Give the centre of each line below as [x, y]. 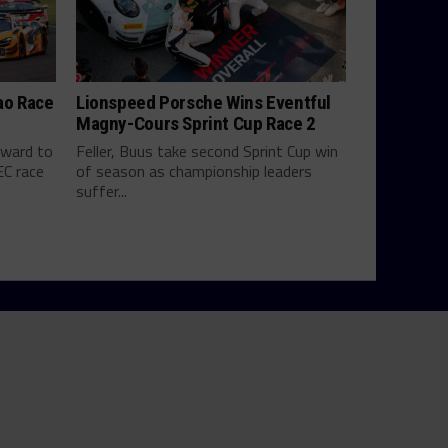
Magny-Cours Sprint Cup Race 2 [196, 124]
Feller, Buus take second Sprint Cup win [207, 151]
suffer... [101, 191]
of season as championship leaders [194, 171]
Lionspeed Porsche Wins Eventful [204, 103]
